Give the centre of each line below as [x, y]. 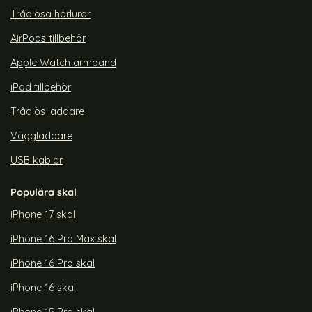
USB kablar [37, 161]
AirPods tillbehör [48, 39]
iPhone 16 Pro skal [53, 264]
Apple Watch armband [63, 63]
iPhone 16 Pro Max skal [63, 239]
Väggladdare [41, 136]
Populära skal [44, 193]
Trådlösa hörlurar [50, 14]
